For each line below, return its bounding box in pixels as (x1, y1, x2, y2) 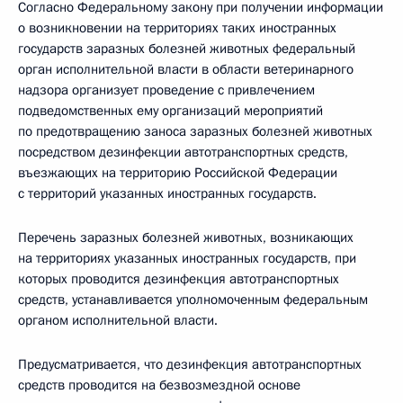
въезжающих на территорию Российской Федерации (18, 164, 337, 182)
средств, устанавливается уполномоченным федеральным (18, 291, 368, 309)
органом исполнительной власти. (18, 311, 218, 329)
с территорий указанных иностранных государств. (18, 184, 317, 202)
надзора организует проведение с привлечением (18, 81, 315, 99)
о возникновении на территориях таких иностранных (18, 19, 336, 37)
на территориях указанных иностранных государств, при (18, 249, 356, 267)
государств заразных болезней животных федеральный (18, 40, 355, 58)
